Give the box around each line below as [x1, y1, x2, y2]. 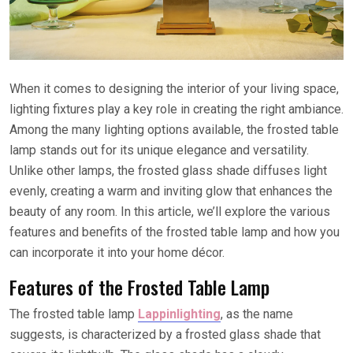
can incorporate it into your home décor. [9, 244, 225, 260]
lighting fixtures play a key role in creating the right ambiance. [9, 101, 344, 117]
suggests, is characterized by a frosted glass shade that [9, 326, 321, 342]
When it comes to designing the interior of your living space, [9, 80, 339, 96]
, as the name [221, 306, 293, 321]
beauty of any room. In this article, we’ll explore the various [9, 203, 330, 219]
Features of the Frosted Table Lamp [9, 272, 269, 301]
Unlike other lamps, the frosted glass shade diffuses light [9, 162, 327, 178]
